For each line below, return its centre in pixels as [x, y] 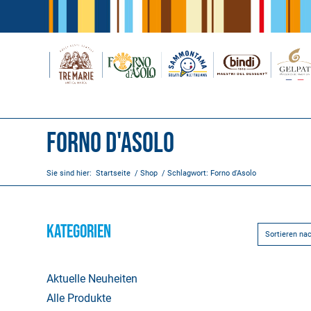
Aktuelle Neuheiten [92, 279]
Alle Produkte [79, 299]
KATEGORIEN [79, 233]
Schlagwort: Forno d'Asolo [212, 174]
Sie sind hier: [69, 174]
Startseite [113, 174]
